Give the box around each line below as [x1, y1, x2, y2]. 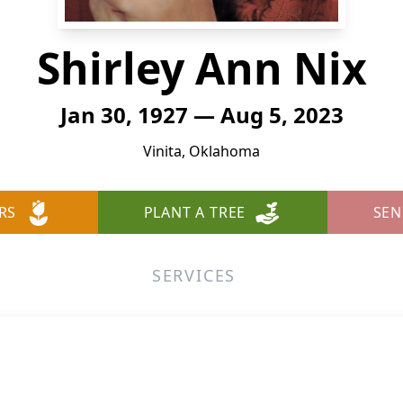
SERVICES [151, 264, 237, 286]
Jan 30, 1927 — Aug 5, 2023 [59, 100, 344, 130]
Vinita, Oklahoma [143, 141, 260, 161]
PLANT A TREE [143, 202, 246, 222]
